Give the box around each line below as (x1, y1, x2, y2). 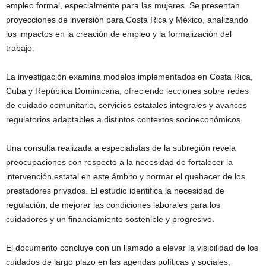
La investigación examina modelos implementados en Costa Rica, (6, 71, 253, 81)
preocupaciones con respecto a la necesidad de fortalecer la (6, 157, 233, 167)
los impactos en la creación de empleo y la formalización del (6, 28, 232, 39)
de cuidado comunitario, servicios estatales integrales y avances (6, 100, 247, 110)
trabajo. (6, 43, 34, 53)
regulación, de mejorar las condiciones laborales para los (6, 199, 220, 210)
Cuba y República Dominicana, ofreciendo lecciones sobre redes (6, 85, 249, 96)
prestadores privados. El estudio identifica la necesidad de (6, 185, 224, 195)
